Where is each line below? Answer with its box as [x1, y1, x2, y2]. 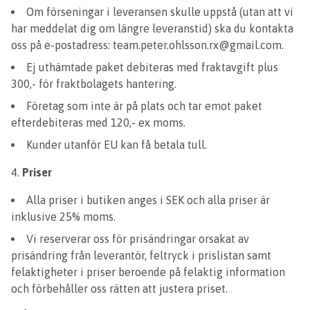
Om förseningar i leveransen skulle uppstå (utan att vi [26, 6, 293, 18]
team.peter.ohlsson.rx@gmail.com [113, 39, 282, 51]
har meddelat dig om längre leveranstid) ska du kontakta [11, 22, 293, 35]
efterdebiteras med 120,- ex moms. [11, 116, 185, 129]
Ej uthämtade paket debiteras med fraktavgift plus [26, 61, 278, 73]
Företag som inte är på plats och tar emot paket [26, 100, 262, 112]
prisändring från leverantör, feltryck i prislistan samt [11, 249, 271, 262]
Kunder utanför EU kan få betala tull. [26, 138, 210, 151]
